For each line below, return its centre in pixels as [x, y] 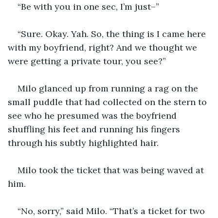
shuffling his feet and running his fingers [95, 129]
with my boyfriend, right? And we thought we [104, 47]
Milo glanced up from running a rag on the [109, 88]
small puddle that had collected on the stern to [109, 102]
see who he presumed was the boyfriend [93, 115]
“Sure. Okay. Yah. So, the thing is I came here [113, 34]
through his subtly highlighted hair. [84, 143]
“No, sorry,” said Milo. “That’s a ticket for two [112, 211]
